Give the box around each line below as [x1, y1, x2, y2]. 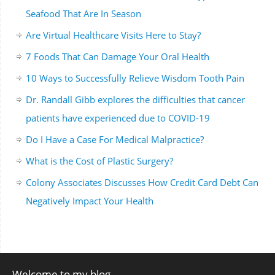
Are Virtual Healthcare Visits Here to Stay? [25, 29, 201, 42]
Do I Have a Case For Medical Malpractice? [25, 133, 204, 146]
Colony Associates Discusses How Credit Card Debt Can [25, 176, 258, 189]
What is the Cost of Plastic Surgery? [25, 155, 173, 168]
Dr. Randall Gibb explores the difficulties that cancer [25, 93, 245, 106]
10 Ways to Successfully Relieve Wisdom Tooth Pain [25, 72, 244, 85]
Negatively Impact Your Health [25, 195, 153, 207]
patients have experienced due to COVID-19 [25, 112, 210, 125]
